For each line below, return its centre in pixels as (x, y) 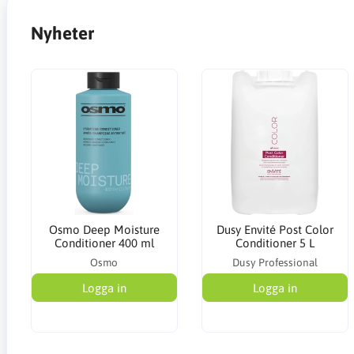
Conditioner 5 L (275, 243)
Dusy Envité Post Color (275, 230)
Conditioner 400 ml (104, 243)
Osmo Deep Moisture (104, 230)
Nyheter (62, 33)
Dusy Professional (275, 263)
